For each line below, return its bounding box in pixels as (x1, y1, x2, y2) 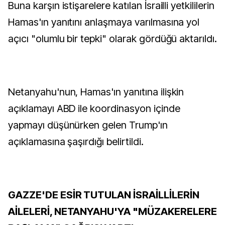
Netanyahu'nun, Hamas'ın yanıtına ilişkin (8, 86, 184, 98)
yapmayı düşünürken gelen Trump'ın (8, 119, 168, 131)
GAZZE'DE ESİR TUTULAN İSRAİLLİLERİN (8, 189, 199, 201)
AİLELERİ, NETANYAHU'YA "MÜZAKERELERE (8, 205, 217, 217)
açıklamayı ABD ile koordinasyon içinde (8, 102, 180, 115)
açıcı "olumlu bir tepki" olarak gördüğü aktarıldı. (8, 33, 217, 45)
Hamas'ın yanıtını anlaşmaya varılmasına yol (8, 16, 200, 28)
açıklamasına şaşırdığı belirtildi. (8, 136, 144, 148)
